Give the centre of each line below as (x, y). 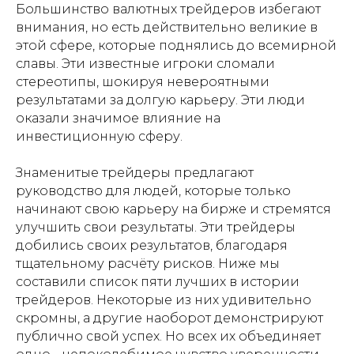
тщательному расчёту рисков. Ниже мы (148, 264)
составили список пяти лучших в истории (158, 282)
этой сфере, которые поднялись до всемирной (176, 45)
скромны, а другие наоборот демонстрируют (169, 318)
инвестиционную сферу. (99, 136)
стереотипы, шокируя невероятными (143, 82)
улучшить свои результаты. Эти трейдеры (156, 227)
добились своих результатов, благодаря (152, 245)
